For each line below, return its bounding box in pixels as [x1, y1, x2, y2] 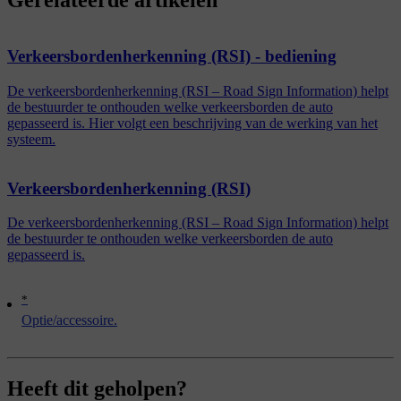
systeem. [7, 131, 55, 147]
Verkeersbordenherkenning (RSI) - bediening [7, 47, 337, 66]
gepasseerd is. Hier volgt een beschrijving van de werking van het [7, 115, 378, 131]
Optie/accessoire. [21, 311, 117, 328]
